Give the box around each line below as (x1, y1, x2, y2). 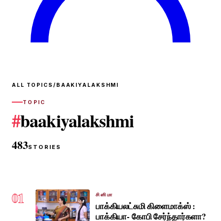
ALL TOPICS (12, 81, 53, 88)
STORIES (28, 143, 62, 150)
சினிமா (96, 191, 113, 197)
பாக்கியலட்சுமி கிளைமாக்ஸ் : (96, 199, 196, 212)
